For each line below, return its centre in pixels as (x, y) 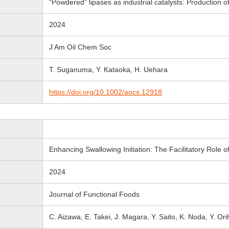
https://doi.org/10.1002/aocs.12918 (106, 92)
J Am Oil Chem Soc (80, 47)
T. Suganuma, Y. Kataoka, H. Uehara (108, 70)
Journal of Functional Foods (94, 194)
